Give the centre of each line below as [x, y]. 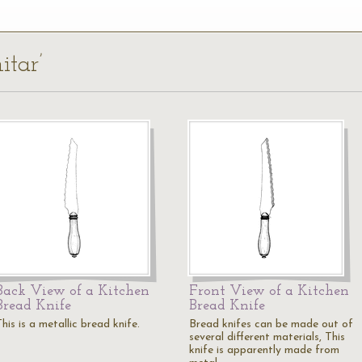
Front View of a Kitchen [269, 291]
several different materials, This [267, 337]
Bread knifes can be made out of [271, 324]
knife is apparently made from [264, 350]
